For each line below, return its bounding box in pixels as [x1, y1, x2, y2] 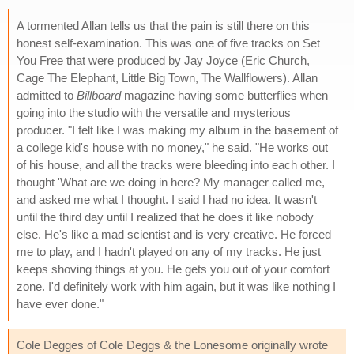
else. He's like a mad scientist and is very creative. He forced [17, 227, 331, 241]
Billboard [77, 88, 121, 102]
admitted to [17, 88, 77, 102]
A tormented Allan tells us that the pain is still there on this [17, 18, 310, 32]
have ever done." [17, 296, 104, 311]
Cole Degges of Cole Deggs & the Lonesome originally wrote [17, 337, 328, 352]
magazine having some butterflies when [121, 88, 328, 102]
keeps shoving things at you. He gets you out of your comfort [17, 262, 330, 276]
